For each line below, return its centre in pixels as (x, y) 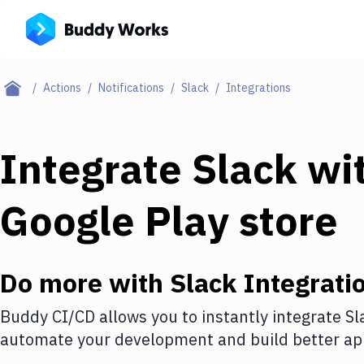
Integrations (258, 88)
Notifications (131, 88)
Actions (62, 88)
